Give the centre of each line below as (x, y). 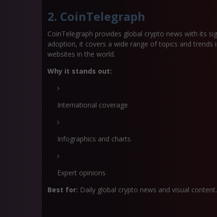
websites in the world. (81, 54)
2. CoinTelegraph (96, 16)
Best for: (63, 190)
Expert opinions (81, 173)
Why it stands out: (80, 71)
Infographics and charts (94, 139)
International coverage (93, 105)
